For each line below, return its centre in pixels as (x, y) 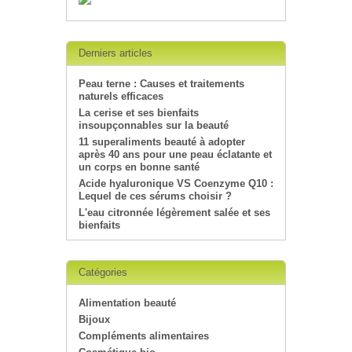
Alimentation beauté (127, 302)
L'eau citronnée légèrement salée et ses (174, 212)
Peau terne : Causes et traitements (161, 83)
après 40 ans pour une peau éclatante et (175, 154)
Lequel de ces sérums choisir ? (155, 196)
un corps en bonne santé (139, 167)
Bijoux (94, 319)
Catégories (103, 272)
